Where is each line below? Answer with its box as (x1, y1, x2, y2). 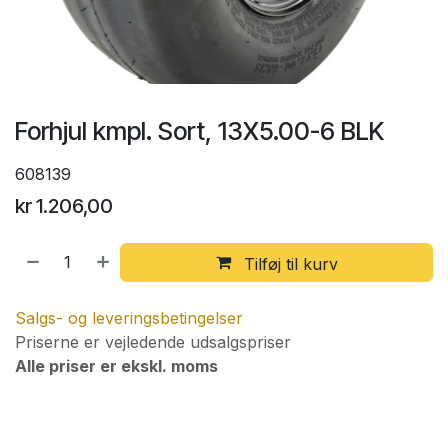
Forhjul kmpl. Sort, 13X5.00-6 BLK (15, 115, 384, 146)
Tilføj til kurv (238, 253, 338, 274)
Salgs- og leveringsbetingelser (15, 308, 243, 329)
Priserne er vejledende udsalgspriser (15, 332, 291, 353)
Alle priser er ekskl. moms (15, 356, 218, 377)
